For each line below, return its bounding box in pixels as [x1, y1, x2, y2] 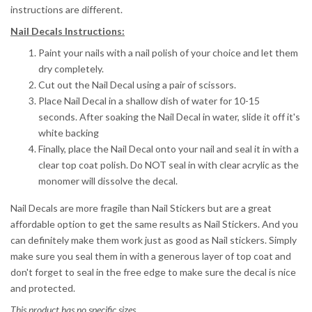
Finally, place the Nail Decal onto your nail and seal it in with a [38, 143, 299, 155]
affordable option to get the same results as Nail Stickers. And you [10, 218, 298, 231]
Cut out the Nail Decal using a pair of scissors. [38, 79, 236, 91]
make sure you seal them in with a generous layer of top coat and [10, 250, 291, 263]
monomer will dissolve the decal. [38, 175, 178, 187]
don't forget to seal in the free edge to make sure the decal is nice [10, 266, 296, 279]
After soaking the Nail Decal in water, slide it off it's [79, 111, 300, 123]
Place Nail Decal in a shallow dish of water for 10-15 [38, 95, 260, 107]
